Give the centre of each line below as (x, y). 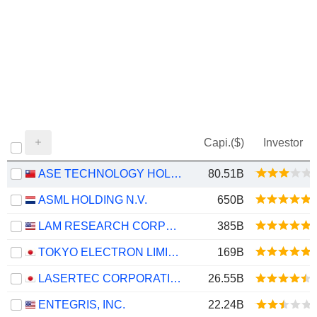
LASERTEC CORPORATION (175, 278)
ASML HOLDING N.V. (93, 200)
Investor (283, 143)
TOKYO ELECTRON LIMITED (173, 252)
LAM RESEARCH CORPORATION (171, 226)
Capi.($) (224, 143)
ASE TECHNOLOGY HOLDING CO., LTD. (176, 174)
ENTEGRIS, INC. (82, 305)
